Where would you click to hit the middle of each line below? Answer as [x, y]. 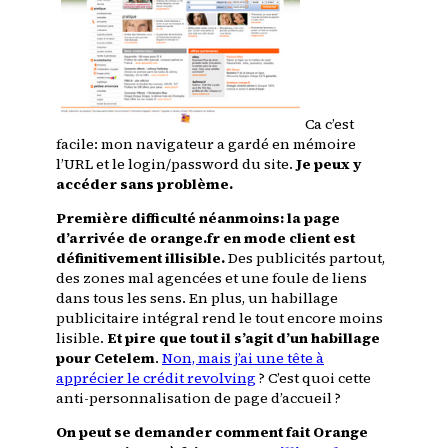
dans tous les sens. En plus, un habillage [197, 297]
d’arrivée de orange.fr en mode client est [205, 237]
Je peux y [329, 163]
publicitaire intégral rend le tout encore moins [219, 317]
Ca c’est [329, 123]
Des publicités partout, [305, 257]
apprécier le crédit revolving [156, 377]
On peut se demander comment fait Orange [212, 432]
